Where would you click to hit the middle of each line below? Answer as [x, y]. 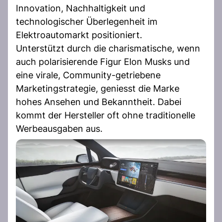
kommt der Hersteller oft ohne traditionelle [106, 115]
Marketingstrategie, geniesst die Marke [98, 88]
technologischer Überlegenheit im [87, 21]
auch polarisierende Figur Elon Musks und [103, 61]
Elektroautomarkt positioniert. [79, 35]
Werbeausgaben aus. [59, 128]
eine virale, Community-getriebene [88, 75]
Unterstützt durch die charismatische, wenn [108, 48]
